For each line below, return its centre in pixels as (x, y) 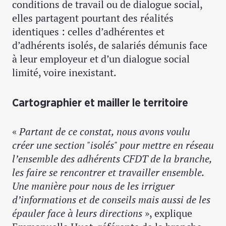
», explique (168, 213)
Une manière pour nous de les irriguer (93, 186)
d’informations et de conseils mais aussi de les (111, 200)
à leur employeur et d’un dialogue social (101, 59)
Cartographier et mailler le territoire (100, 103)
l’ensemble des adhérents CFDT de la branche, (112, 159)
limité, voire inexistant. (64, 73)
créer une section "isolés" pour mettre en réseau (113, 145)
